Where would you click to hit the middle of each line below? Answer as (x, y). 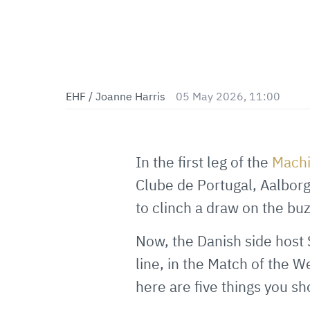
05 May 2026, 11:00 (228, 96)
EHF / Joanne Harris (116, 96)
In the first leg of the (204, 162)
